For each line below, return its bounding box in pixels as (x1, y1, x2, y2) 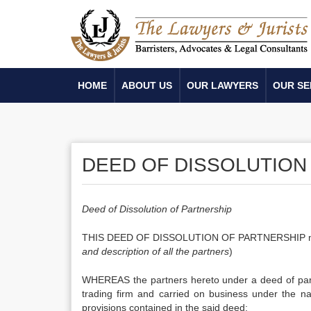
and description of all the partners (82, 246, 229, 257)
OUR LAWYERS (187, 80, 258, 91)
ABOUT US (121, 80, 172, 91)
